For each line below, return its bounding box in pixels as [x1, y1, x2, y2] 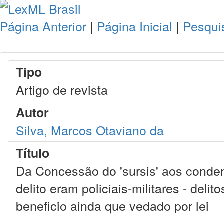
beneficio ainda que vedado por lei [16, 196, 209, 214]
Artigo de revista [16, 80, 108, 98]
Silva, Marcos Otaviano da [16, 121, 164, 139]
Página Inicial [97, 17, 172, 35]
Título [16, 144, 49, 162]
